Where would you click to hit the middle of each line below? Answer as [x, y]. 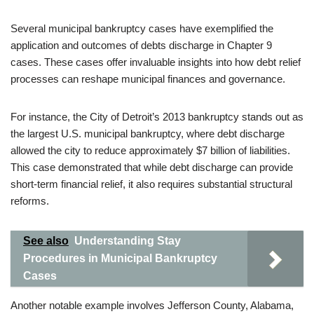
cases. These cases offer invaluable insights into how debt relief [156, 62]
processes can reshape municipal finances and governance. [148, 79]
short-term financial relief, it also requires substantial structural [151, 184]
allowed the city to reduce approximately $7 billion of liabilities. [150, 150]
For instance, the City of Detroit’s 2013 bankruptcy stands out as [157, 117]
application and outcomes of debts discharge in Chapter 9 [141, 45]
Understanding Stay [128, 241]
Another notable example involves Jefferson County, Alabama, [152, 305]
